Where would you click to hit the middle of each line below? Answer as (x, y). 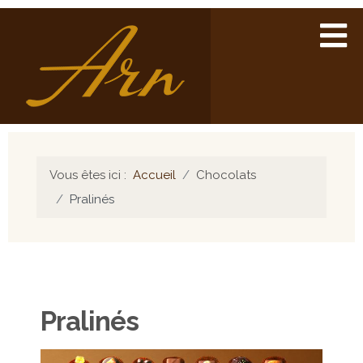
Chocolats (226, 175)
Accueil (154, 175)
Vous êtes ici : (91, 175)
